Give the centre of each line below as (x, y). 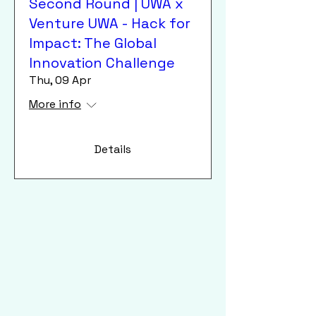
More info (55, 104)
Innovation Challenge (102, 63)
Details (113, 150)
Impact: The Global (93, 43)
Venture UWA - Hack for (110, 24)
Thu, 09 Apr (60, 80)
